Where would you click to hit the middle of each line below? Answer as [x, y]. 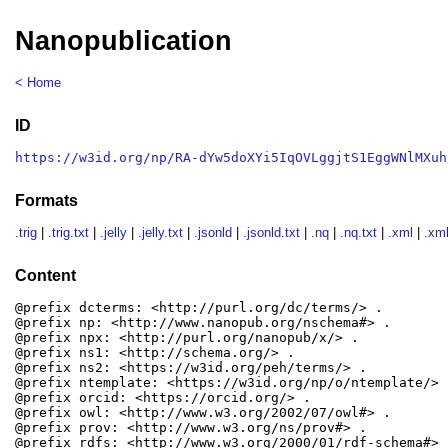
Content [46, 275]
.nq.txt [359, 233]
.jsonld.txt [272, 233]
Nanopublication [124, 41]
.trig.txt [69, 233]
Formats [47, 200]
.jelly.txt [161, 233]
